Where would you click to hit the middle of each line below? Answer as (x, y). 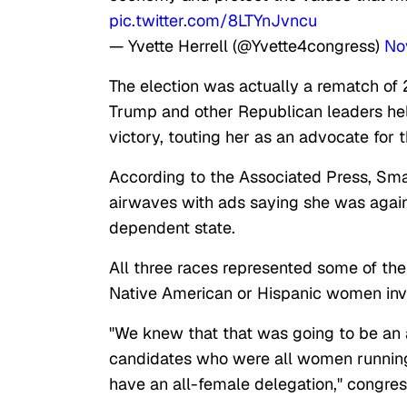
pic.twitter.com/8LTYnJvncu (213, 21)
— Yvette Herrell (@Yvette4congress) (247, 46)
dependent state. (174, 228)
